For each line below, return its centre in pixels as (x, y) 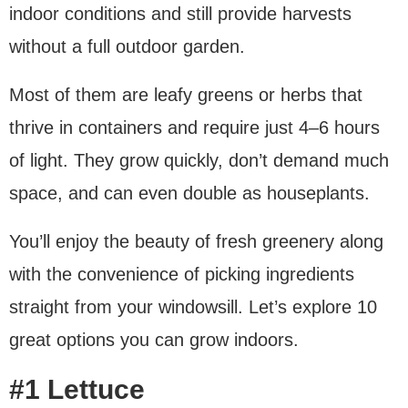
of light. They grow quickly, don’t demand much (199, 160)
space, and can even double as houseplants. (189, 193)
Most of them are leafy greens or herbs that (186, 94)
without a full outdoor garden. (127, 46)
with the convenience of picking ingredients (182, 274)
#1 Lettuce (77, 389)
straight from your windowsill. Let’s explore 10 (193, 306)
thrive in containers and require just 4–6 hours (194, 127)
